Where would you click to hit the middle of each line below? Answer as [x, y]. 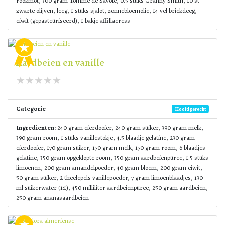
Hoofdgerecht [190, 109]
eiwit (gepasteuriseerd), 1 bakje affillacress [73, 20]
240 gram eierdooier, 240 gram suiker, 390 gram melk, [130, 127]
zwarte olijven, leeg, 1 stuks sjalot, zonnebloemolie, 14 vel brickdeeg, [106, 10]
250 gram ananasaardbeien [52, 198]
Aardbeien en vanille [60, 63]
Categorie [31, 109]
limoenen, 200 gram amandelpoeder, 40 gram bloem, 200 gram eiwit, [109, 167]
